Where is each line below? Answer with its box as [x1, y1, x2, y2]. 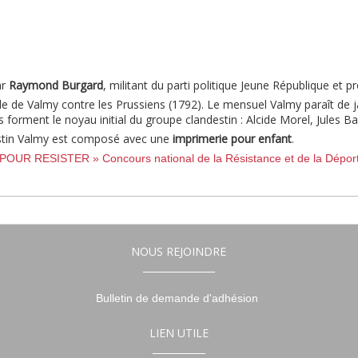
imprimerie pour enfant [172, 131, 292, 146]
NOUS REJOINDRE [131, 244, 227, 259]
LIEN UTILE [149, 325, 209, 340]
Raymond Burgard [8, 78, 103, 93]
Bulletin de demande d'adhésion [96, 292, 262, 304]
